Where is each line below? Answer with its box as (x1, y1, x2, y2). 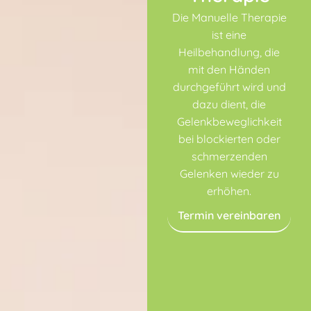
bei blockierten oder (178, 131, 280, 146)
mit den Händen (188, 62, 271, 76)
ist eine (212, 27, 247, 42)
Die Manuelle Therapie (171, 10, 287, 24)
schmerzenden (191, 149, 267, 163)
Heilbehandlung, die (178, 44, 280, 59)
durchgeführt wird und (172, 79, 286, 94)
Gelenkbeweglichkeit (176, 114, 282, 128)
